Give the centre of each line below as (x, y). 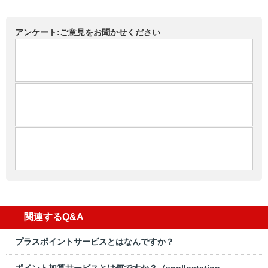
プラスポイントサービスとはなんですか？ (95, 241)
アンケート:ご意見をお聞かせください (88, 33)
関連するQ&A (54, 217)
